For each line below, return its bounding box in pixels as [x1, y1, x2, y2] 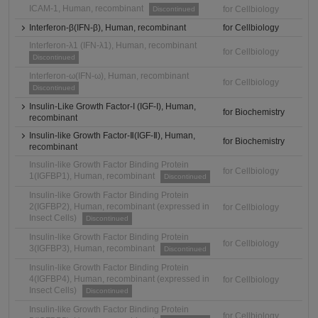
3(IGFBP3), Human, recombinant [29, 243, 155, 253]
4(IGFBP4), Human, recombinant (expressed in [29, 274, 210, 284]
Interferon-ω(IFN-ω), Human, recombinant [29, 71, 190, 81]
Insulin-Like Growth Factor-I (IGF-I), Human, [29, 102, 197, 111]
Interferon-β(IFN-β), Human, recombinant [29, 23, 187, 33]
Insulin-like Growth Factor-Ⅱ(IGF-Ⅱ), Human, [29, 131, 196, 141]
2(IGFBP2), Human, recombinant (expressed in [29, 202, 210, 212]
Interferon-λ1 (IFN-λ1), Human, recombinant [29, 40, 197, 50]
